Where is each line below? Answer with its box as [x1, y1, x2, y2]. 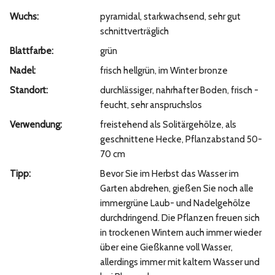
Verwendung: [10, 118, 62, 130]
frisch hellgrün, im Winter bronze [99, 64, 228, 76]
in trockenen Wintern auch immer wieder [99, 227, 261, 238]
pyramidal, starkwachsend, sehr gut [99, 10, 241, 22]
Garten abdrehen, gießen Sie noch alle [99, 182, 254, 194]
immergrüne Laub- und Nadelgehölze [99, 197, 250, 209]
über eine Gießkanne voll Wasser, [99, 241, 233, 253]
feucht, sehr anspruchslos [99, 99, 202, 110]
